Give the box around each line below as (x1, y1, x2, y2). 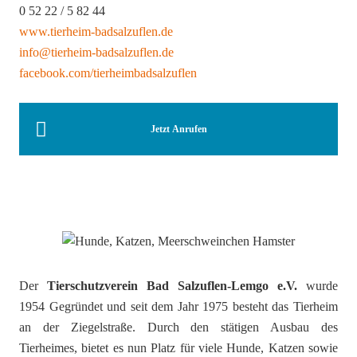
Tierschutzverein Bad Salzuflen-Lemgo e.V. (47, 279, 297, 293)
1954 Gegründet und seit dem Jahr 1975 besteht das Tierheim (19, 300, 338, 314)
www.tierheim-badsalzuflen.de (19, 25, 173, 39)
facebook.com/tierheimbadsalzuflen (19, 66, 197, 80)
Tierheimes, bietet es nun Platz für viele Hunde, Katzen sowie (19, 341, 338, 355)
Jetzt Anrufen (150, 124, 207, 135)
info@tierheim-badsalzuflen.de (19, 45, 174, 60)
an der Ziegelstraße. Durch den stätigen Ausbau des (19, 320, 338, 335)
